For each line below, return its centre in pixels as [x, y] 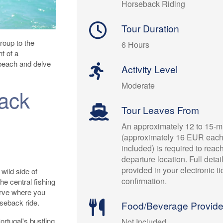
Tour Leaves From [161, 110]
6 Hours [136, 45]
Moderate [138, 86]
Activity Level [150, 69]
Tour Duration [151, 28]
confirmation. [144, 181]
